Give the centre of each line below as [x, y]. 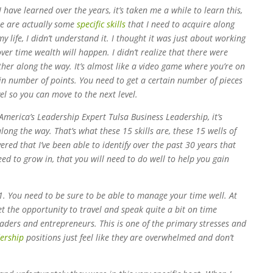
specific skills [101, 24]
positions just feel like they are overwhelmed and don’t [129, 237]
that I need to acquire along [180, 24]
